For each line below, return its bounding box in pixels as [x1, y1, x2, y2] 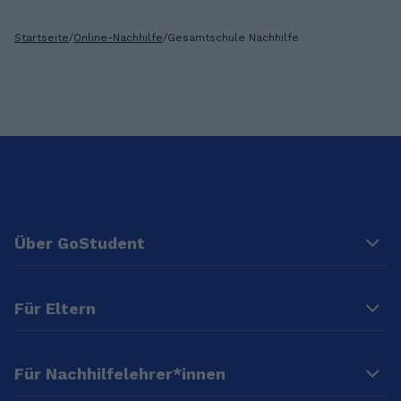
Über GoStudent [14, 234, 145, 253]
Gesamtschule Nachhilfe [167, 31, 299, 45]
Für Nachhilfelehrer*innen [14, 364, 226, 384]
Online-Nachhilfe [73, 31, 163, 45]
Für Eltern [14, 299, 96, 319]
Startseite [14, 31, 69, 45]
